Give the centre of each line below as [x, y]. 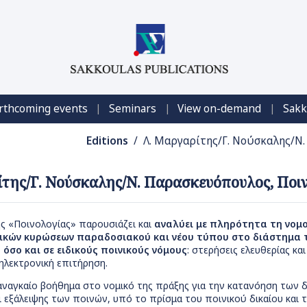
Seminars [133, 109]
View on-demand [220, 109]
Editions [107, 141]
